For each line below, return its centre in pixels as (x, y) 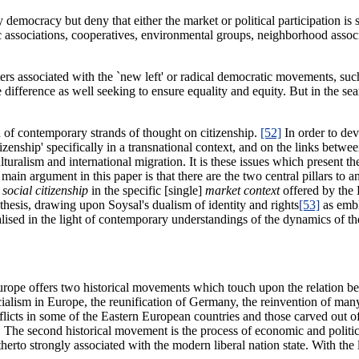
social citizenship (45, 190)
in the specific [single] (147, 190)
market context (242, 190)
